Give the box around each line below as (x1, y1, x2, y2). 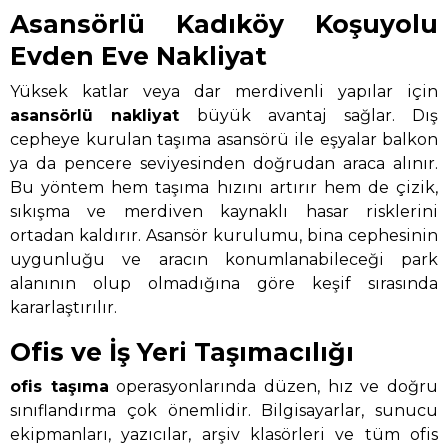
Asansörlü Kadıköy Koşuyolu (10, 9, 438, 40)
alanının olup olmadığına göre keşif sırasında (10, 273, 438, 293)
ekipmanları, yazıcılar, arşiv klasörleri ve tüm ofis (10, 425, 438, 445)
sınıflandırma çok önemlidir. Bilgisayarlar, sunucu (10, 401, 438, 421)
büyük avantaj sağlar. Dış (179, 105, 439, 125)
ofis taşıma (10, 377, 109, 397)
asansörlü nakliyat (10, 105, 180, 125)
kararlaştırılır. (10, 297, 117, 317)
